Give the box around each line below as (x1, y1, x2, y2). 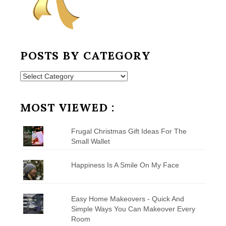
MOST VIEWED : (20, 100, 115, 115)
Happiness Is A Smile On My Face (71, 160, 179, 169)
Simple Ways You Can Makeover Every (71, 204, 195, 213)
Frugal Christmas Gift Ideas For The (71, 127, 187, 135)
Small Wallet (71, 137, 110, 145)
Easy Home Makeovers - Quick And (71, 194, 184, 203)
